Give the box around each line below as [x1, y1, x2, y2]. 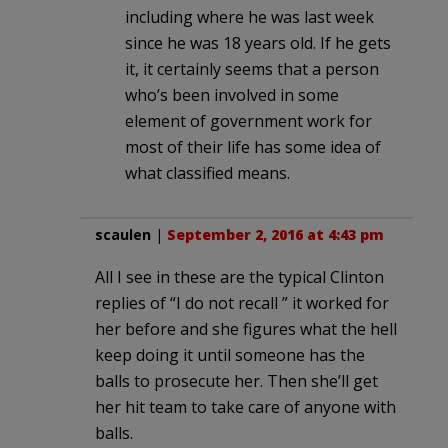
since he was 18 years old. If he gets [125, 31, 391, 54]
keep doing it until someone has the [95, 343, 365, 366]
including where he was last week [125, 5, 374, 28]
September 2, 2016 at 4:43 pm [167, 224, 384, 244]
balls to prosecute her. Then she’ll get [95, 369, 378, 392]
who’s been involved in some [125, 83, 339, 106]
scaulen [95, 224, 151, 244]
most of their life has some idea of [125, 135, 381, 158]
